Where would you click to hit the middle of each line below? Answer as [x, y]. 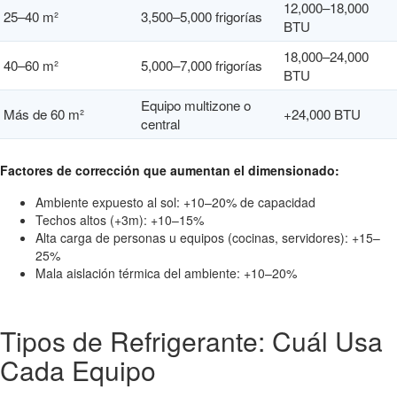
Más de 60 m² [44, 114]
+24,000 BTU [322, 114]
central [160, 124]
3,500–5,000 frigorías [202, 16]
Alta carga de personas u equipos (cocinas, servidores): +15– [208, 237]
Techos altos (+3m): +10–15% [120, 220]
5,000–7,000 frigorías [202, 65]
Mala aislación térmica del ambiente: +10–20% [166, 273]
